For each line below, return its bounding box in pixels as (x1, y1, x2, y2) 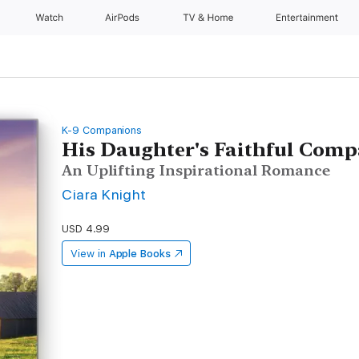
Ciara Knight (62, 186, 147, 203)
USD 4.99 (62, 223, 110, 235)
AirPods (105, 12, 143, 23)
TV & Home (182, 12, 236, 23)
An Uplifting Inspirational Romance (62, 162, 331, 179)
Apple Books (108, 248, 171, 260)
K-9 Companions (62, 124, 143, 136)
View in (71, 248, 106, 260)
